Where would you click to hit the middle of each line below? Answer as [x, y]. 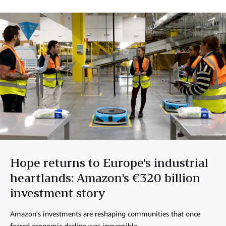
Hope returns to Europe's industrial [109, 163]
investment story [58, 193]
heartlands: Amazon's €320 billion [105, 178]
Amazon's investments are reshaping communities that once [105, 214]
